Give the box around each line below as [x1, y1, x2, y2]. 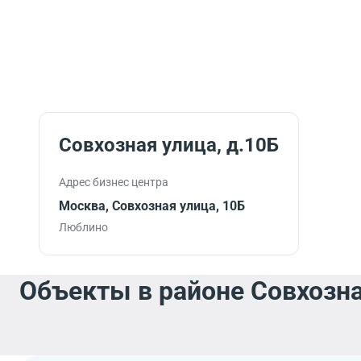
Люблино [59, 221, 108, 234]
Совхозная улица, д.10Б [59, 134, 279, 156]
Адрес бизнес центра [59, 176, 168, 189]
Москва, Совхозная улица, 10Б [59, 198, 245, 214]
